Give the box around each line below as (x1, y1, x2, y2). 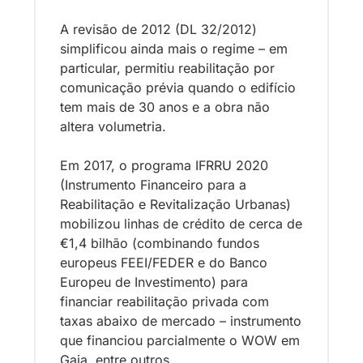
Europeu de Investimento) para (60, 274, 248, 291)
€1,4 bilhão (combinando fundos (60, 235, 259, 252)
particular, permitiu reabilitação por (60, 60, 275, 77)
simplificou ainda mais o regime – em (60, 41, 288, 58)
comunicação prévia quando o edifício (60, 79, 296, 96)
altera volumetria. (60, 118, 170, 135)
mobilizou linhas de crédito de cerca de (60, 216, 302, 233)
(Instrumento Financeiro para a (60, 177, 246, 194)
